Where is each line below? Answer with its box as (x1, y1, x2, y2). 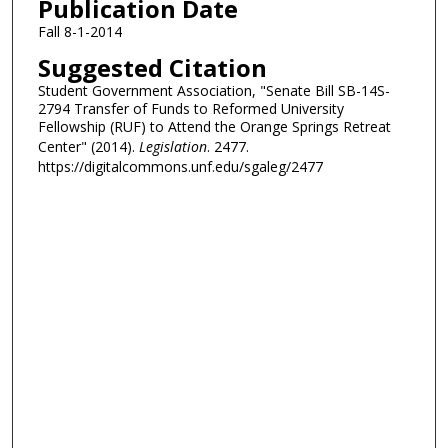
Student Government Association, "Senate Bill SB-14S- (37, 81, 390, 101)
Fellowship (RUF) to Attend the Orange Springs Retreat (37, 117, 391, 137)
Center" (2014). (37, 137, 139, 157)
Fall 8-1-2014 (37, 21, 122, 41)
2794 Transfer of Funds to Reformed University (37, 99, 344, 119)
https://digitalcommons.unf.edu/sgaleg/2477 (37, 157, 323, 177)
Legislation (138, 137, 207, 157)
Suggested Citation (37, 51, 267, 85)
